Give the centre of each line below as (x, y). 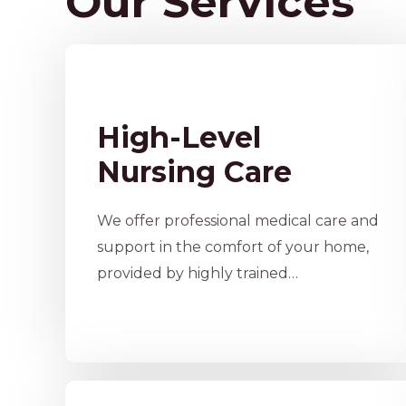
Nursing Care (194, 172)
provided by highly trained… (198, 273)
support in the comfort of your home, (233, 247)
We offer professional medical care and (238, 221)
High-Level (179, 137)
